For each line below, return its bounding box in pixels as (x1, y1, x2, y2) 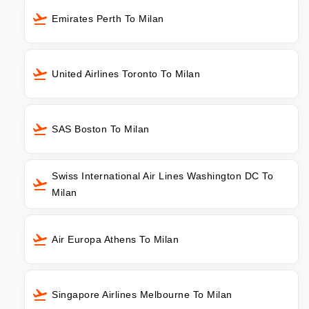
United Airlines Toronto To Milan (52, 68, 200, 79)
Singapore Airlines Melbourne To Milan (52, 288, 232, 300)
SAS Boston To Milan (52, 123, 150, 134)
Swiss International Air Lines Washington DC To (52, 170, 273, 181)
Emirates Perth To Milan (52, 12, 164, 24)
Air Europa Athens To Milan (52, 233, 179, 245)
